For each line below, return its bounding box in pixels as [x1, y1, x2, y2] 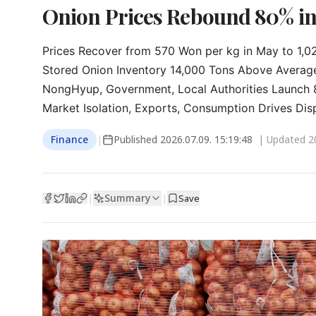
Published [114, 133, 160, 146]
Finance [51, 133, 88, 146]
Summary [104, 190, 150, 205]
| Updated [258, 133, 308, 146]
